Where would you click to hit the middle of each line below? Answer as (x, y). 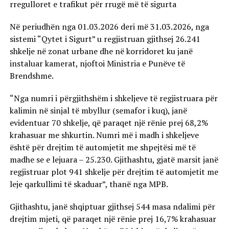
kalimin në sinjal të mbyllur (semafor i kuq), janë (98, 110)
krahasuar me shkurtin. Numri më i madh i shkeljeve (104, 135)
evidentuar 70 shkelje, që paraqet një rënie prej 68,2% (109, 122)
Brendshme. (31, 75)
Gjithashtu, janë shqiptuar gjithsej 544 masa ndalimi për (112, 206)
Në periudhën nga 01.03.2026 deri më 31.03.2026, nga (109, 26)
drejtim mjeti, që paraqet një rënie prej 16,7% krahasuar (113, 219)
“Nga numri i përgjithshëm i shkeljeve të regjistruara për (113, 98)
